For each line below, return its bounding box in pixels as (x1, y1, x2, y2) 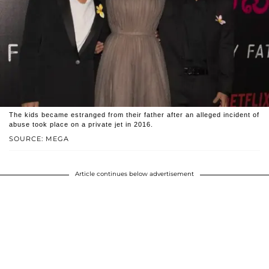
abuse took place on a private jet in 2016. (9, 121, 153, 128)
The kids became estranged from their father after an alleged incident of (9, 111, 259, 119)
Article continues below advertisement (75, 170, 194, 178)
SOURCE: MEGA (9, 134, 69, 144)
